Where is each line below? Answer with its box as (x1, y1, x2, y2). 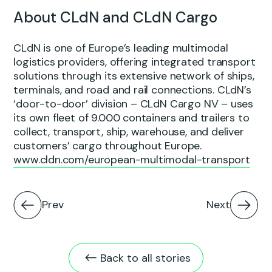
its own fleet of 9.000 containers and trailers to (13, 110, 250, 126)
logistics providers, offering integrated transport (13, 55, 256, 70)
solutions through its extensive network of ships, (13, 69, 254, 84)
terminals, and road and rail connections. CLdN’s (13, 83, 251, 98)
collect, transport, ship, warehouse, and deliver (13, 124, 244, 140)
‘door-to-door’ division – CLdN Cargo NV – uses (13, 97, 254, 112)
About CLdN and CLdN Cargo (13, 7, 218, 27)
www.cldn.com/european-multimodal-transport (13, 152, 250, 168)
